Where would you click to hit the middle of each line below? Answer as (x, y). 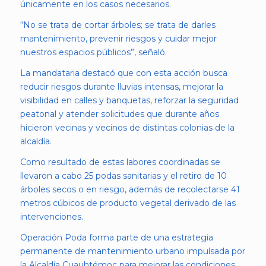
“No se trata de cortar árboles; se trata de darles (118, 25)
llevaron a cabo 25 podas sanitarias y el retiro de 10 (123, 175)
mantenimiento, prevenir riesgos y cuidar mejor (118, 39)
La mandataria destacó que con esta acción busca (123, 73)
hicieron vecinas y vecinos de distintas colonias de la (127, 128)
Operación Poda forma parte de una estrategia (116, 237)
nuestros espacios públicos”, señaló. (93, 53)
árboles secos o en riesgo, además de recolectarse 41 (130, 189)
